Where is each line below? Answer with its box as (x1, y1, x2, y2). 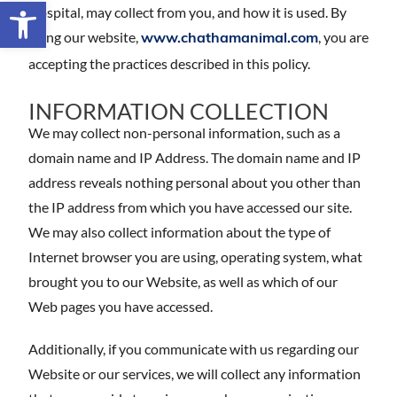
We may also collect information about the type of (28, 223, 331, 240)
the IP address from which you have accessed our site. (28, 198, 352, 215)
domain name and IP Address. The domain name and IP (28, 149, 361, 166)
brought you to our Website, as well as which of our (28, 273, 338, 290)
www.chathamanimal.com (141, 32, 318, 46)
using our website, (28, 28, 141, 45)
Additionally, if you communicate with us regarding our (28, 340, 359, 357)
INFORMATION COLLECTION (28, 97, 329, 124)
